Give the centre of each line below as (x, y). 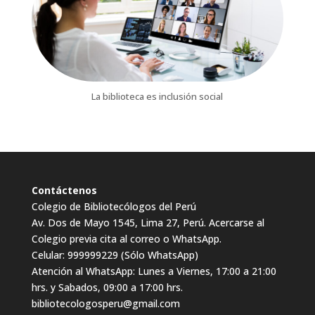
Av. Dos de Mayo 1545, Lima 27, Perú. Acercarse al (148, 222)
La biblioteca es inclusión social (157, 96)
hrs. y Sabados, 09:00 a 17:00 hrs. (107, 287)
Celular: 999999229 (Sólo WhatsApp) (115, 255)
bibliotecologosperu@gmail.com (105, 303)
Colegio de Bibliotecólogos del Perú (114, 206)
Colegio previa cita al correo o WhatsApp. (126, 238)
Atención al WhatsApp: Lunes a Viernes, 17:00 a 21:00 (154, 271)
